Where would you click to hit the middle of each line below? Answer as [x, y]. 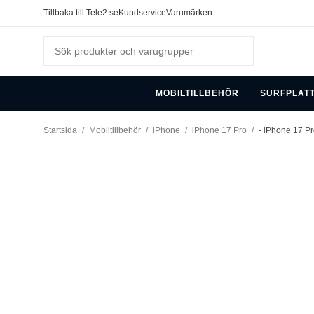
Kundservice [142, 13]
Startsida [60, 130]
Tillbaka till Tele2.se [81, 13]
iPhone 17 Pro [219, 130]
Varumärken [189, 13]
